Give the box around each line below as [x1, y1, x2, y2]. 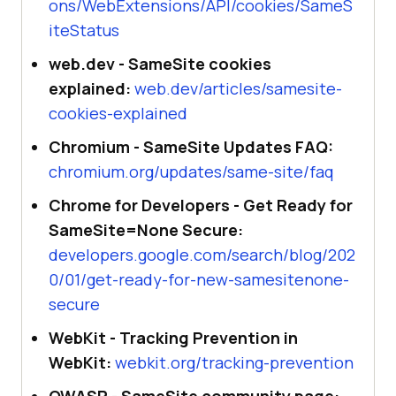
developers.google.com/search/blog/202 [49, 244, 355, 266]
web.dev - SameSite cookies [49, 53, 271, 75]
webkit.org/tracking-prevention [115, 352, 354, 374]
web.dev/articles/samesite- [134, 78, 342, 100]
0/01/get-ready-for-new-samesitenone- [49, 269, 349, 291]
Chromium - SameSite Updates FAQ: [49, 136, 333, 158]
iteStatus [49, 19, 119, 42]
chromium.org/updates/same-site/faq [49, 161, 334, 183]
